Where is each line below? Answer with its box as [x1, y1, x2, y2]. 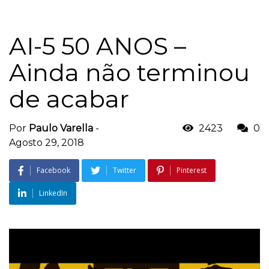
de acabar [9, 83, 129, 113]
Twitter [113, 165, 136, 175]
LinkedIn [39, 187, 67, 198]
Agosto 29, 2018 [9, 136, 84, 148]
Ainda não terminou [9, 57, 250, 87]
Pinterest [177, 165, 207, 175]
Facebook [37, 165, 70, 175]
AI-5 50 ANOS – [9, 31, 186, 61]
